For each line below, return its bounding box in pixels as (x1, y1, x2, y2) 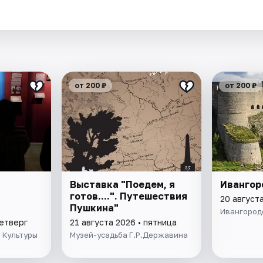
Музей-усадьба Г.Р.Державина (70, 230, 188, 240)
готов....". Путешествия (70, 190, 188, 203)
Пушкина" (70, 202, 119, 214)
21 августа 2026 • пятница (70, 217, 177, 228)
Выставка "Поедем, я (70, 178, 176, 191)
